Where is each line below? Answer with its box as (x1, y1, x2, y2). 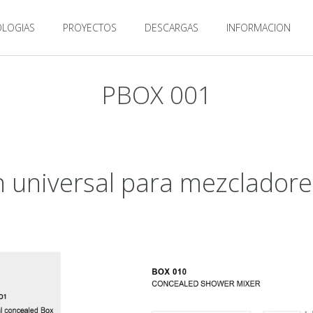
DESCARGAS (145, 21, 198, 34)
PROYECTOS (63, 21, 117, 34)
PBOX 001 (101, 78, 212, 111)
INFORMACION (226, 21, 291, 34)
